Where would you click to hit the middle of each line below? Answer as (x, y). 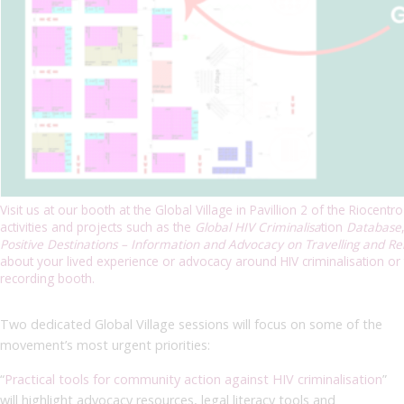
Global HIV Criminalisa (258, 226)
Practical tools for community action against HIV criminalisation (193, 379)
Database (374, 226)
